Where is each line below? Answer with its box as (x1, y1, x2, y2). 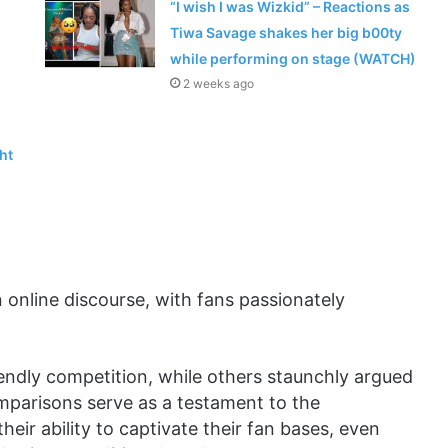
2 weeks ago (183, 76, 255, 92)
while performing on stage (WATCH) (170, 50, 417, 68)
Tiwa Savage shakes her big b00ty (170, 24, 403, 42)
